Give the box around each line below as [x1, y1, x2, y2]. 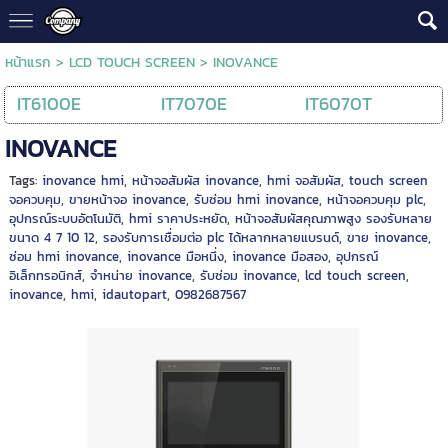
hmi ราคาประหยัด [128, 208, 227, 228]
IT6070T [305, 89, 373, 117]
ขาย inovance [346, 227, 428, 247]
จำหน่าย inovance [89, 265, 192, 285]
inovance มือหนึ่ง [126, 246, 224, 266]
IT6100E [17, 89, 82, 117]
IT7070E [161, 89, 228, 117]
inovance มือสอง [231, 246, 328, 266]
